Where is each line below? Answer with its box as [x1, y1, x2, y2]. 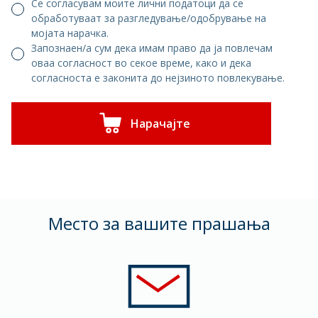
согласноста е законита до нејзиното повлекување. [31, 71, 285, 84]
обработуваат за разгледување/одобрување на [31, 11, 266, 25]
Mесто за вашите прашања [48, 212, 270, 235]
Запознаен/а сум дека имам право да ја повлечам [31, 41, 273, 55]
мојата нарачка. [31, 26, 109, 40]
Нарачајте [131, 116, 190, 131]
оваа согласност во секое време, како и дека [31, 56, 251, 70]
